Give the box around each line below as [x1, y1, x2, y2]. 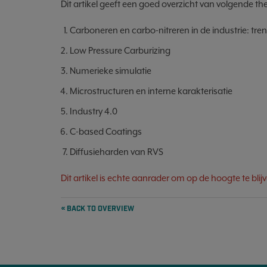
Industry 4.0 [70, 106, 117, 116]
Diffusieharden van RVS [70, 147, 163, 157]
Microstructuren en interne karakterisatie [70, 86, 232, 96]
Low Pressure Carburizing [70, 45, 170, 55]
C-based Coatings [70, 126, 142, 136]
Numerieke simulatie [70, 66, 151, 76]
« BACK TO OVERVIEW [61, 204, 134, 213]
